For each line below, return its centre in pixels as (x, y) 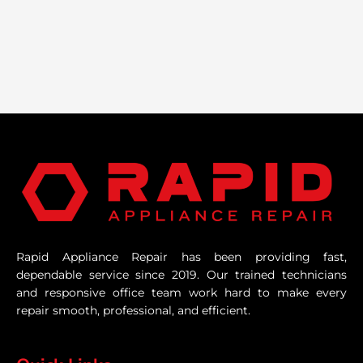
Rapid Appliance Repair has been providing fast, (181, 257)
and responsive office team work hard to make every (181, 293)
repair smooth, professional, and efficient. (133, 311)
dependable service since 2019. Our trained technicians (181, 275)
